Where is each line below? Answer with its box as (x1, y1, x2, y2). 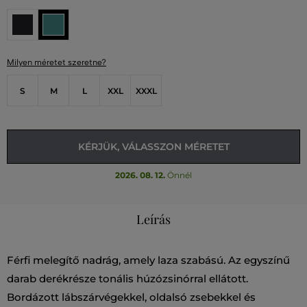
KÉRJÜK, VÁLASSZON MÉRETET (77, 140, 230, 153)
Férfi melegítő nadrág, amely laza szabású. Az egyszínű (7, 254, 290, 267)
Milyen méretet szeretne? (7, 58, 106, 68)
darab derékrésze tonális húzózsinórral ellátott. (7, 272, 248, 286)
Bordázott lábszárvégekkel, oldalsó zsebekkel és (7, 291, 256, 304)
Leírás (136, 211, 171, 228)
